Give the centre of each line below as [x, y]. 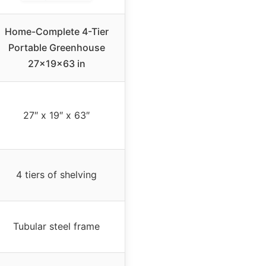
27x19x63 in [56, 63]
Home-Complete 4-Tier [56, 31]
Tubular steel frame [56, 226]
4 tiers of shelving [56, 174]
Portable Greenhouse [56, 47]
